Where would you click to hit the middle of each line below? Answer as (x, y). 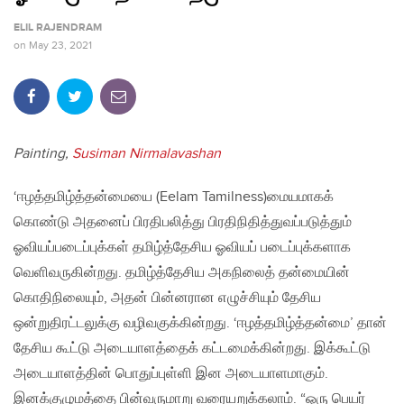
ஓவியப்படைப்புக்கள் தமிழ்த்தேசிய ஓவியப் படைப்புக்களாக (182, 248)
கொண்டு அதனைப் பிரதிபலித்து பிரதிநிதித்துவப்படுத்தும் (183, 223)
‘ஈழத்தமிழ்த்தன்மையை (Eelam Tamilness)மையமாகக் (174, 197)
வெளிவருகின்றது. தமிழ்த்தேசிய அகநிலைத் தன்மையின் (182, 273)
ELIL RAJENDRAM (58, 28)
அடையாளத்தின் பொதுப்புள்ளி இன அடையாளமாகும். (171, 374)
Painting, (43, 154)
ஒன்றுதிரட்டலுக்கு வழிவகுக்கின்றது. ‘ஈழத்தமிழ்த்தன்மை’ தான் (200, 324)
